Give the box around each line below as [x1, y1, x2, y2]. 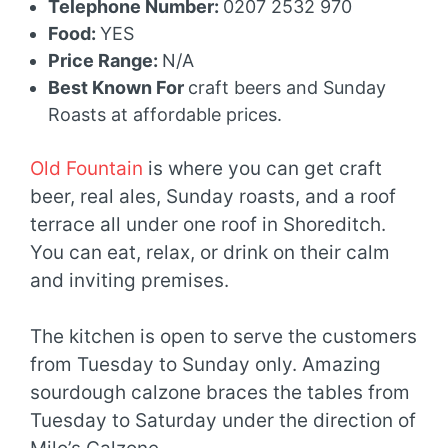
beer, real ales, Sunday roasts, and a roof [30, 184, 396, 208]
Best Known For [48, 76, 188, 98]
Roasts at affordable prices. [48, 103, 282, 125]
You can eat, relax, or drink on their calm [30, 240, 390, 264]
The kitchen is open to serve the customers [30, 325, 417, 349]
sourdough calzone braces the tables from [30, 381, 410, 405]
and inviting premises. [30, 268, 229, 292]
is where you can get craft [143, 156, 382, 180]
